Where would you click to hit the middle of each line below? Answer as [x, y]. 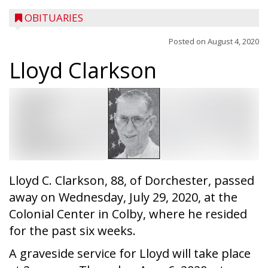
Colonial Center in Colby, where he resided [128, 214]
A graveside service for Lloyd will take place [130, 253]
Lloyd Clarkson [83, 70]
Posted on [188, 41]
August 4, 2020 [233, 41]
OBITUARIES [54, 18]
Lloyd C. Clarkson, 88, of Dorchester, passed [132, 180]
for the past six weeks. [72, 231]
